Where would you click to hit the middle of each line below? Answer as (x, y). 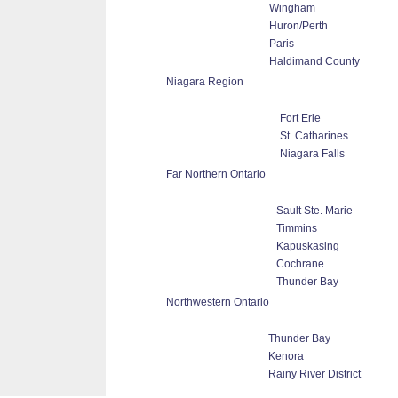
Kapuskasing (307, 246)
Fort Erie (300, 118)
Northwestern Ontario (218, 302)
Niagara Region (205, 82)
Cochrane (300, 264)
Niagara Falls (312, 154)
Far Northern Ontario (216, 174)
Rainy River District (314, 374)
